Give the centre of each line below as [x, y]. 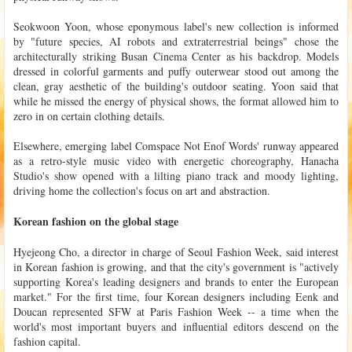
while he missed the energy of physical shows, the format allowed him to [176, 101]
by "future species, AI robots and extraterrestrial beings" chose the [176, 41]
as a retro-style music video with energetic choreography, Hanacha [176, 160]
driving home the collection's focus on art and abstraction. [142, 190]
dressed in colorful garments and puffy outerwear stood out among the [176, 71]
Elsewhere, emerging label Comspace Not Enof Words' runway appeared [176, 145]
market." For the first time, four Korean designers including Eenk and [176, 296]
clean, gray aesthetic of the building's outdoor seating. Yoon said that [176, 86]
